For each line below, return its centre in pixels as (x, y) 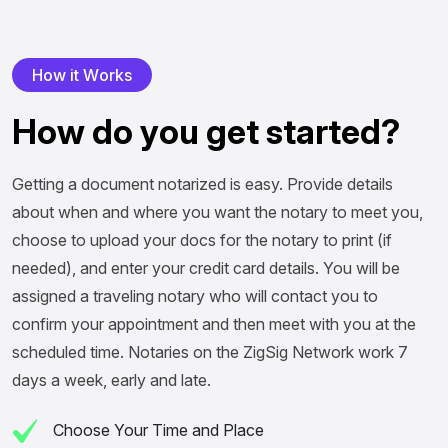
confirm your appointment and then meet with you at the (214, 323)
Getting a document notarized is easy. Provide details (202, 183)
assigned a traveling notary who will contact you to (195, 295)
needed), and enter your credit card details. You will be (206, 267)
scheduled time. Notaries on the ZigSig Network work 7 (210, 351)
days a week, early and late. (111, 379)
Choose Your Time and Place (156, 429)
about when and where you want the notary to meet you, (217, 211)
